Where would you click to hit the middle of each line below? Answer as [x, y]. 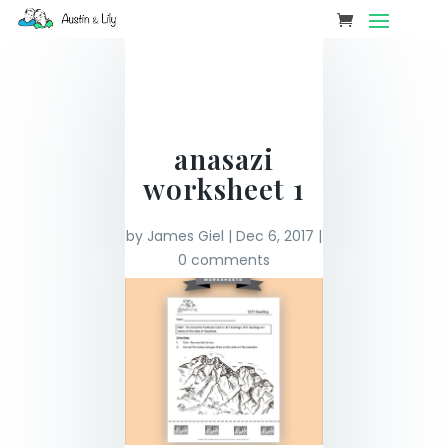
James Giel [185, 236]
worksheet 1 [223, 188]
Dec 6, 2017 [274, 236]
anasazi [223, 158]
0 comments [223, 260]
